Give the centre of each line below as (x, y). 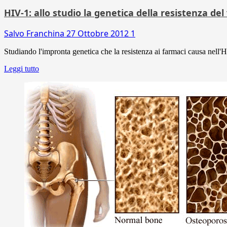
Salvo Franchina (35, 33)
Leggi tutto (22, 68)
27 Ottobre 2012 (99, 33)
